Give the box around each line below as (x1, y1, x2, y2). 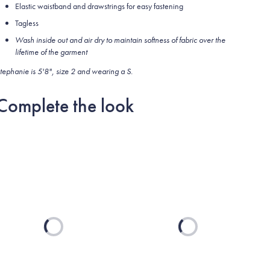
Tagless (15, 17, 39, 28)
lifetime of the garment (15, 46, 88, 57)
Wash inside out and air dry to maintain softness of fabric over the (15, 34, 226, 45)
